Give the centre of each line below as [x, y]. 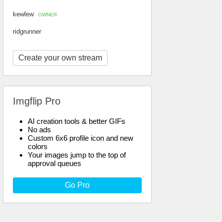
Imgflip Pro [37, 101]
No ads [39, 130]
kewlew [24, 14]
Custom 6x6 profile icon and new [81, 138]
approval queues [55, 163]
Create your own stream [60, 58]
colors [38, 146]
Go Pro [77, 185]
